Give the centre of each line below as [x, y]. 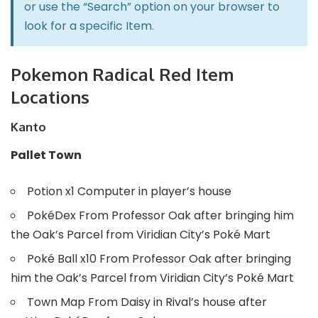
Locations [50, 97]
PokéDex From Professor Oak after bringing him [160, 215]
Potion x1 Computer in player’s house [129, 191]
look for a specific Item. [89, 26]
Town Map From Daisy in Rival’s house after [147, 302]
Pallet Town [46, 155]
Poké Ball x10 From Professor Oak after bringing [159, 258]
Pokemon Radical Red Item [122, 75]
